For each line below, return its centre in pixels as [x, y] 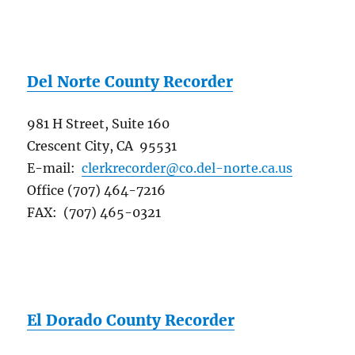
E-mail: [55, 168]
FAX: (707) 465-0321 [94, 213]
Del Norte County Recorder [130, 82]
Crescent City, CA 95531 [102, 146]
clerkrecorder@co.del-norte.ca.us [187, 168]
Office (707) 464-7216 [97, 191]
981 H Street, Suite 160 [99, 124]
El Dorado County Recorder [131, 321]
